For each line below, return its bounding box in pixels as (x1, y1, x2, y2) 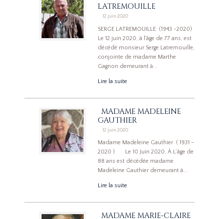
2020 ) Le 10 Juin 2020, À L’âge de (98, 148, 194, 155)
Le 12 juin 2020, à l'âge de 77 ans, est (98, 35, 192, 42)
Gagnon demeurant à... (98, 63, 157, 69)
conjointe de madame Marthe (98, 53, 176, 60)
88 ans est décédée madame (98, 157, 174, 164)
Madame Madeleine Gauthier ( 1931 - (98, 139, 194, 146)
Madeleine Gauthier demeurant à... (98, 167, 188, 174)
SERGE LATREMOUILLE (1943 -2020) (98, 25, 192, 32)
